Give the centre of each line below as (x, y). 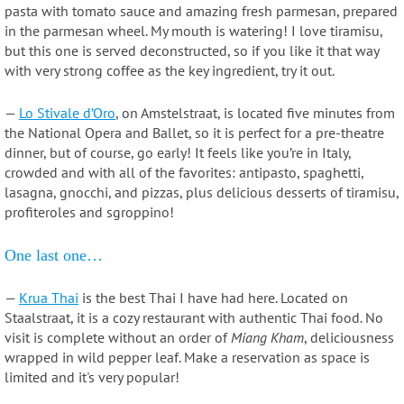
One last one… (54, 255)
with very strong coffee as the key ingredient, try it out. (170, 70)
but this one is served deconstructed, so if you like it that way (192, 50)
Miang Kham (267, 338)
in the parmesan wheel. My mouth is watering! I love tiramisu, (193, 30)
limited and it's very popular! (92, 377)
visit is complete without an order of (118, 338)
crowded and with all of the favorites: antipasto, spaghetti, (184, 173)
